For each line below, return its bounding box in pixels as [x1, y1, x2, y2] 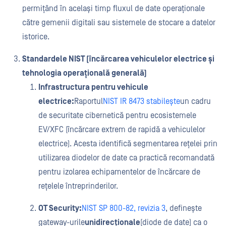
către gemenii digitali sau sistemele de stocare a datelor [22, 18, 215, 27]
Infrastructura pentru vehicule [38, 83, 148, 92]
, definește [165, 204, 202, 213]
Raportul [74, 97, 103, 106]
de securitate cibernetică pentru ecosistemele [38, 111, 196, 120]
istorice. [22, 32, 49, 41]
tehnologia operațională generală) [22, 69, 147, 78]
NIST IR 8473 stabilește [103, 97, 180, 106]
